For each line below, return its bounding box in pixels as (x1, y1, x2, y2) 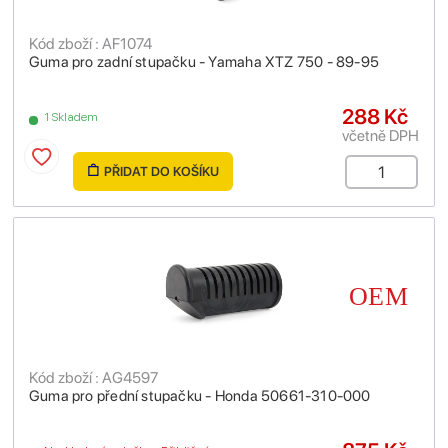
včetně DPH (342, 126, 419, 145)
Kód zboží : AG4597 (29, 368, 158, 387)
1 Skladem (44, 110, 99, 124)
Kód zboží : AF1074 (29, 34, 152, 53)
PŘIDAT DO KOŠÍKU (103, 164, 219, 179)
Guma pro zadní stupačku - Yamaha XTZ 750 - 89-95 (29, 53, 380, 71)
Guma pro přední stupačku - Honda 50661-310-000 (29, 387, 371, 405)
